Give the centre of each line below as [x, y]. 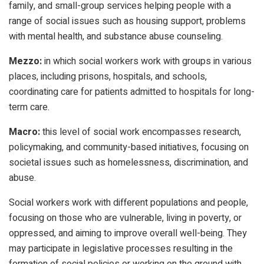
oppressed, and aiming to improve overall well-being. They [128, 233]
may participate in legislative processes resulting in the [121, 248]
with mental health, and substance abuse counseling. [116, 36]
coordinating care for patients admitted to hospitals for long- [132, 92]
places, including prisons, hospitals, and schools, [108, 76]
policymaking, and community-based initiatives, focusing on [129, 147]
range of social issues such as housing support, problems [127, 21]
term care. [29, 107]
